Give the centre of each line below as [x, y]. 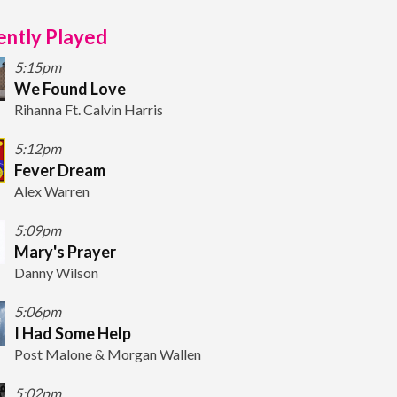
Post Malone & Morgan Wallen [108, 354]
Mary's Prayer [65, 251]
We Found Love [70, 88]
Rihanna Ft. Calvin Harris [89, 109]
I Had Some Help [73, 333]
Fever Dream [60, 170]
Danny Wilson [56, 272]
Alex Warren [52, 191]
